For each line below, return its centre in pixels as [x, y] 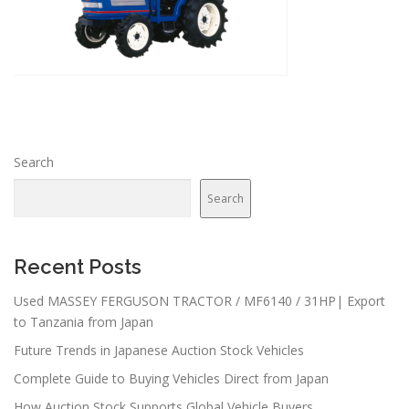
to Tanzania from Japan [84, 322]
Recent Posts [78, 267]
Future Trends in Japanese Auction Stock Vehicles [159, 351]
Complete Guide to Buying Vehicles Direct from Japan [171, 379]
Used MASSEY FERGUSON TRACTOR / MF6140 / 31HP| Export [199, 301]
